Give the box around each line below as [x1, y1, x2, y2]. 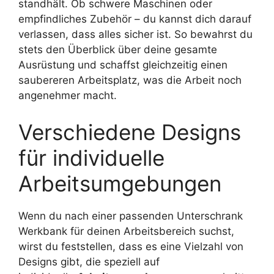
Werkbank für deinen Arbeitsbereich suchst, [18, 224, 234, 237]
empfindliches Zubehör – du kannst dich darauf [18, 13, 251, 26]
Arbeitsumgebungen [18, 170, 221, 196]
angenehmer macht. [18, 89, 117, 102]
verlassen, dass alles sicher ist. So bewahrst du [18, 28, 253, 41]
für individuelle [18, 144, 165, 171]
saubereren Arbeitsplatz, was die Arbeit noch [18, 74, 242, 87]
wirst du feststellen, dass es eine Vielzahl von [18, 240, 243, 253]
